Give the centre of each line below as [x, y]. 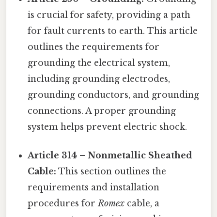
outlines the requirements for [94, 47]
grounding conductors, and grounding [114, 95]
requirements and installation [94, 188]
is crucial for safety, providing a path [109, 15]
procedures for [63, 204]
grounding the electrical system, [99, 63]
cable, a [142, 204]
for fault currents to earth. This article [113, 31]
